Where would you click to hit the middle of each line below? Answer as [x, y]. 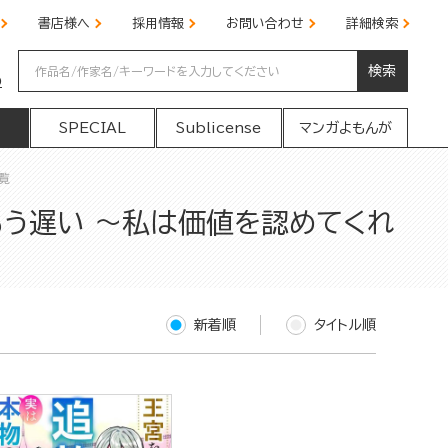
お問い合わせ [265, 23]
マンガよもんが [345, 128]
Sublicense [219, 128]
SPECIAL [92, 128]
